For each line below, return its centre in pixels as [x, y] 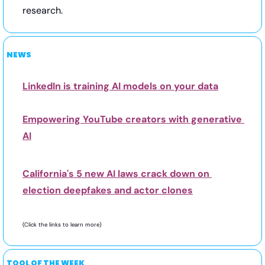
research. [43, 11]
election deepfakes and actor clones [108, 190]
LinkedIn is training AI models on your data [120, 86]
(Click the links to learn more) [63, 225]
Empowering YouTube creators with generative [132, 119]
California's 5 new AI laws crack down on [116, 174]
